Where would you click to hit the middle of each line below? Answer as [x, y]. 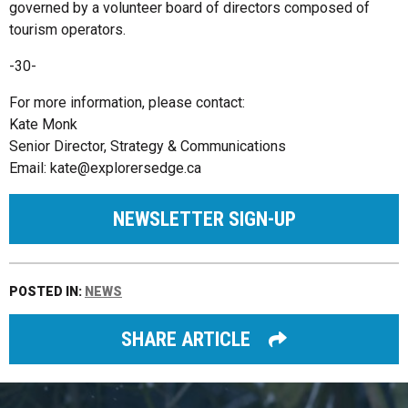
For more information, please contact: [127, 102]
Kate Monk [43, 124]
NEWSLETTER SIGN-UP [204, 219]
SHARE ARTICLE [186, 339]
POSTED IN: [47, 291]
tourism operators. [67, 29]
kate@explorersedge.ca [126, 168]
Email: [30, 168]
